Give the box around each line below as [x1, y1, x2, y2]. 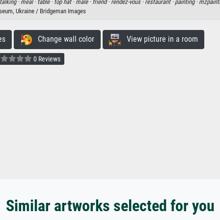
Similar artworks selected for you [5, 197, 215, 215]
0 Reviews [32, 55, 60, 63]
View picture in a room [120, 34, 198, 44]
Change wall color [31, 34, 94, 44]
